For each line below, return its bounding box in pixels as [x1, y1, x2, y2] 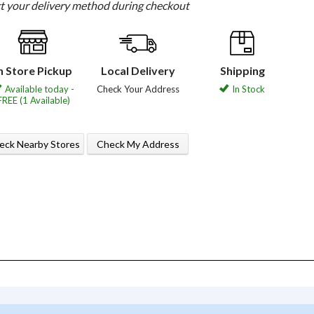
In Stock [232, 83, 265, 95]
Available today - [5, 83, 74, 95]
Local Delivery [100, 64, 175, 78]
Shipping [219, 64, 265, 78]
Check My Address [96, 137, 179, 150]
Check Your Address [96, 83, 179, 95]
